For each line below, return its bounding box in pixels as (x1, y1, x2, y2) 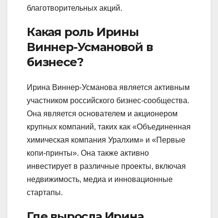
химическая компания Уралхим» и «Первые (27, 135, 185, 144)
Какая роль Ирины (27, 25, 139, 39)
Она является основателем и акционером (27, 109, 178, 118)
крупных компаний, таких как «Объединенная (27, 122, 191, 131)
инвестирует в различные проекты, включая (27, 162, 186, 170)
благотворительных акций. (27, 4, 122, 13)
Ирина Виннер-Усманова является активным (27, 83, 190, 91)
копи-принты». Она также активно (27, 148, 149, 157)
